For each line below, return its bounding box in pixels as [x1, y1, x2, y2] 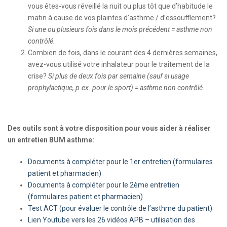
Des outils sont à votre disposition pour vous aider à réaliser [8, 124, 211, 132]
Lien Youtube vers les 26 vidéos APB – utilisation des [28, 216, 195, 224]
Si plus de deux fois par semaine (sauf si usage [48, 72, 189, 80]
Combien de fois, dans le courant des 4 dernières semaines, [28, 49, 217, 57]
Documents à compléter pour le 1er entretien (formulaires [28, 158, 213, 166]
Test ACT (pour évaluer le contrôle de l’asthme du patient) [28, 204, 212, 212]
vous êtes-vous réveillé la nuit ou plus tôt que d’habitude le [28, 2, 213, 10]
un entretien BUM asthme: [8, 136, 94, 144]
